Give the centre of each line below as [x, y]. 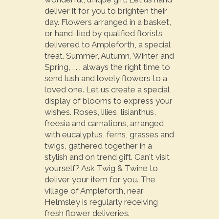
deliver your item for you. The [100, 180]
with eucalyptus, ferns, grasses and [109, 135]
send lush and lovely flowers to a [106, 78]
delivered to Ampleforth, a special [107, 45]
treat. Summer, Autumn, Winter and [109, 56]
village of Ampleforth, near [94, 191]
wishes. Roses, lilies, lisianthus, [100, 112]
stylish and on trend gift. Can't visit [107, 157]
